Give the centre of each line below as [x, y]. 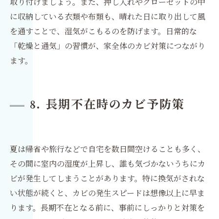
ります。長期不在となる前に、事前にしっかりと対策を [107, 208]
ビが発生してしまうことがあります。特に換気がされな [107, 178]
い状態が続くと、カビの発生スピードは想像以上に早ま [107, 193]
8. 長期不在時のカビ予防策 [107, 105]
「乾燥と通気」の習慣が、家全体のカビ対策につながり [108, 46]
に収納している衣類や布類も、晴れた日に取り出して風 [108, 17]
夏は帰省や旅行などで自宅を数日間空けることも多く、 [108, 149]
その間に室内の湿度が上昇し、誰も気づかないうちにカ [108, 164]
